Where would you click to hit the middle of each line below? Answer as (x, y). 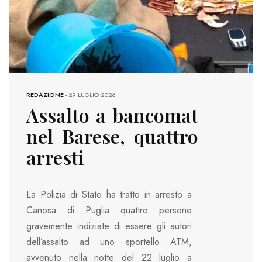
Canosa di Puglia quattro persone (109, 211)
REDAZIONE (45, 95)
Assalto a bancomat (112, 115)
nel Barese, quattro (112, 136)
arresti (55, 157)
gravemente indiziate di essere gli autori (109, 226)
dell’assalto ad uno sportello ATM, (109, 242)
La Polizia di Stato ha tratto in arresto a (109, 195)
